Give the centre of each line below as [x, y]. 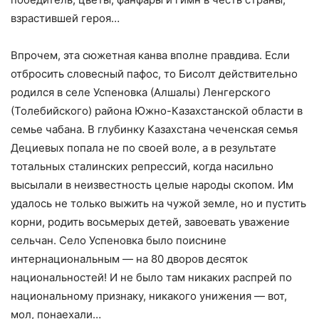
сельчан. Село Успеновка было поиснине [119, 240]
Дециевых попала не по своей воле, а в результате [143, 148]
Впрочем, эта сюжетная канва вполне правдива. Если [150, 55]
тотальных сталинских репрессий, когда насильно [142, 166]
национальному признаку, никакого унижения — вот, [149, 296]
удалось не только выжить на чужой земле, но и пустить [158, 203]
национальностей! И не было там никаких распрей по [151, 277]
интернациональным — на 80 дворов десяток [129, 259]
